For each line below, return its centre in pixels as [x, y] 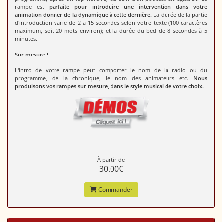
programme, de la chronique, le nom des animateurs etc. [104, 78]
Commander [114, 189]
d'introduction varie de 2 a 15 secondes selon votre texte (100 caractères [111, 23]
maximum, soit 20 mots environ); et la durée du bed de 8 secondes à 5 [111, 31]
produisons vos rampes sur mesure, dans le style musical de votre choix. [109, 86]
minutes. [26, 39]
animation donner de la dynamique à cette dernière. [83, 15]
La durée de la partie [180, 15]
